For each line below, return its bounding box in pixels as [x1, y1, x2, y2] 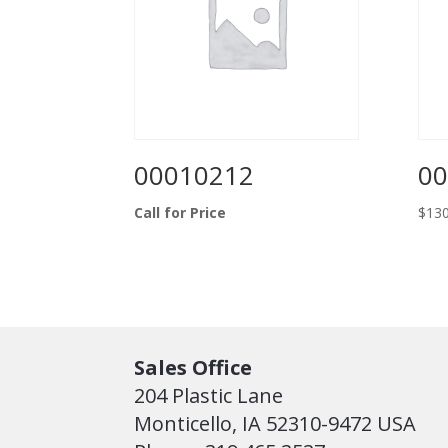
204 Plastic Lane [134, 382, 284, 410]
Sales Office [134, 354, 253, 382]
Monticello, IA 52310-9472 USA [134, 410, 417, 438]
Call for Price [134, 203, 227, 223]
